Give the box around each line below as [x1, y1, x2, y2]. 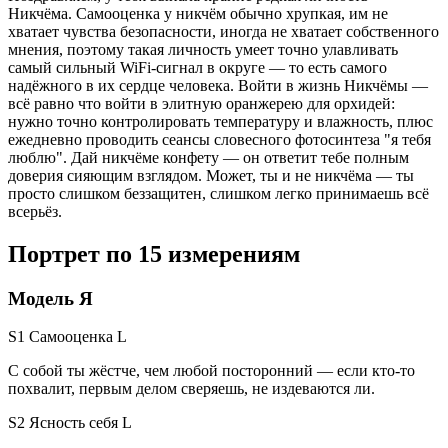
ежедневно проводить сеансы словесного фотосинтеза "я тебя [8, 130, 431, 148]
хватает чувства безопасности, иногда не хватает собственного [8, 22, 439, 40]
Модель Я [8, 287, 93, 309]
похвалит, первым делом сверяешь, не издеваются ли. [8, 380, 375, 398]
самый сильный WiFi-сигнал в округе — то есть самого [8, 58, 387, 76]
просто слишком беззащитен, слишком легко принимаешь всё [8, 184, 429, 202]
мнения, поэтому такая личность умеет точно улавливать [8, 40, 398, 58]
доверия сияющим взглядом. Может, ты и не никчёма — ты [8, 166, 414, 184]
